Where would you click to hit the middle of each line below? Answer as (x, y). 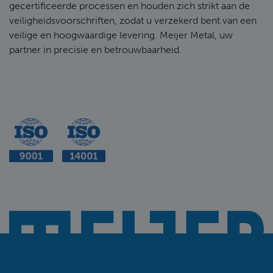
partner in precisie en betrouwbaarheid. (95, 50)
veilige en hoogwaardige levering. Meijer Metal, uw (121, 35)
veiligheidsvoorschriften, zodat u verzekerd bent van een (133, 20)
